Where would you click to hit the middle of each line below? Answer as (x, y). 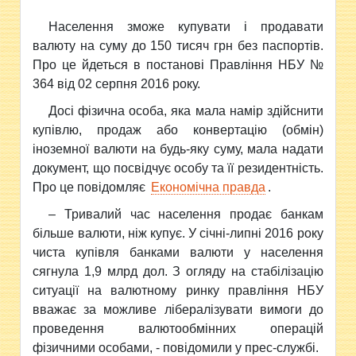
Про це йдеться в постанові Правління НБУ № (178, 65)
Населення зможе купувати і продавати (186, 27)
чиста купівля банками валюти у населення (178, 252)
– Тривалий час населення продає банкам (186, 214)
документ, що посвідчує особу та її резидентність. (178, 168)
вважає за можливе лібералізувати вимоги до (178, 310)
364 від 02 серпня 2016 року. (117, 84)
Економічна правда (209, 187)
